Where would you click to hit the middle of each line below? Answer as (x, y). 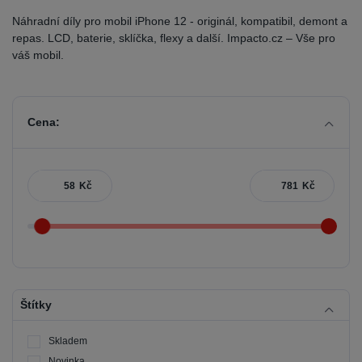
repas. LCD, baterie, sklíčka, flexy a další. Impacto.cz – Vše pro (174, 38)
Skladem (68, 341)
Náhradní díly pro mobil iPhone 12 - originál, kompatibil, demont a (180, 21)
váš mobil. (38, 55)
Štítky (36, 304)
